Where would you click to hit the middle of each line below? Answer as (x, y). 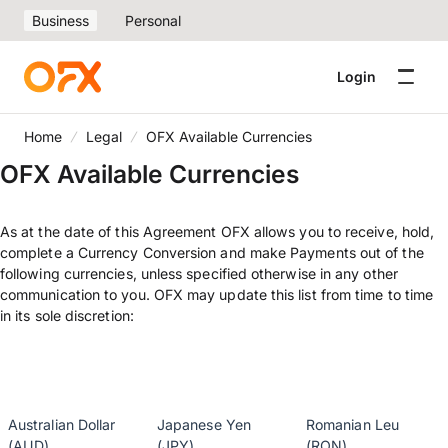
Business (60, 20)
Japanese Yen (204, 424)
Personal (153, 20)
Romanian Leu (352, 424)
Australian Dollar (62, 424)
